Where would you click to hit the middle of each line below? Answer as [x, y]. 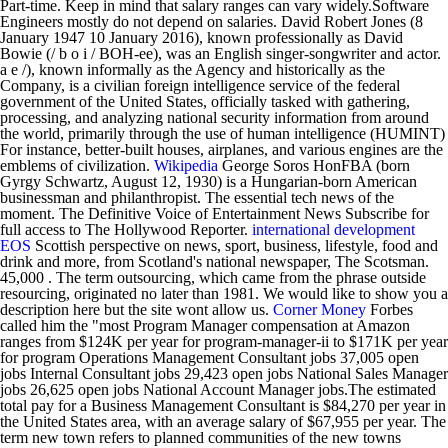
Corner [295, 309]
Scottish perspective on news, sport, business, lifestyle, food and [234, 245]
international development [333, 229]
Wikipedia [186, 165]
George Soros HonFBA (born [314, 165]
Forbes [389, 309]
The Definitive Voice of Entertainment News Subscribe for [244, 213]
